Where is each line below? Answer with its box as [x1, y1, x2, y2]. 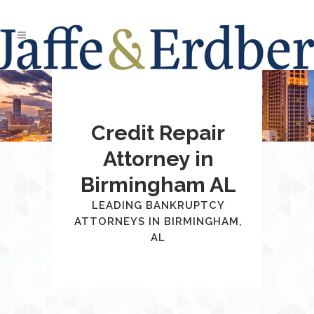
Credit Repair [91, 121, 225, 145]
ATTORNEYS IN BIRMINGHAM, [74, 215, 243, 228]
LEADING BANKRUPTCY [91, 199, 225, 212]
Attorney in [102, 146, 214, 171]
